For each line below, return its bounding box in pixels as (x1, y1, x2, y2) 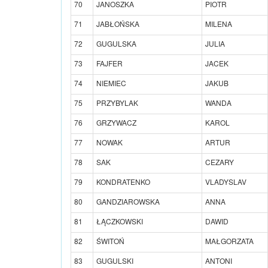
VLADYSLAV (205, 176, 246, 187)
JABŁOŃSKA (96, 18, 139, 29)
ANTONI (205, 255, 232, 266)
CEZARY (205, 156, 234, 167)
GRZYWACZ (96, 117, 136, 127)
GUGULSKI (96, 255, 133, 266)
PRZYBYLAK (96, 97, 138, 108)
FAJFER (96, 57, 123, 68)
